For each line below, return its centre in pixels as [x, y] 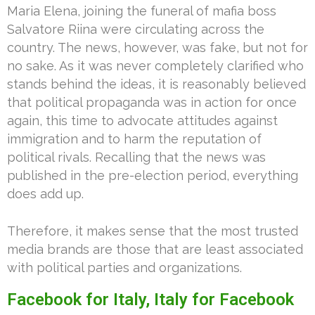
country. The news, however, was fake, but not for [157, 47]
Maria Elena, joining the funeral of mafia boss [142, 11]
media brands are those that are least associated [155, 249]
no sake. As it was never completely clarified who [155, 65]
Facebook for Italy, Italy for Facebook [150, 299]
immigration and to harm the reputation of [134, 139]
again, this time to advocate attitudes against [142, 120]
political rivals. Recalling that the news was [136, 157]
